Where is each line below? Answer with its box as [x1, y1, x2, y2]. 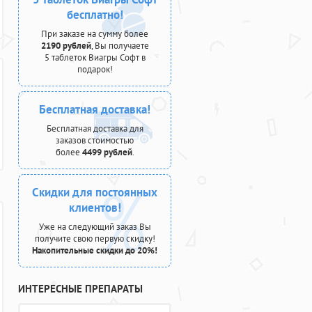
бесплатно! [66, 7, 123, 22]
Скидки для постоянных [32, 185, 157, 200]
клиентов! [68, 200, 121, 215]
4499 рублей [81, 146, 132, 158]
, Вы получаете [91, 40, 149, 52]
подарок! [77, 63, 113, 75]
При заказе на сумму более [41, 28, 148, 40]
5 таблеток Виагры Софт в [44, 52, 146, 63]
